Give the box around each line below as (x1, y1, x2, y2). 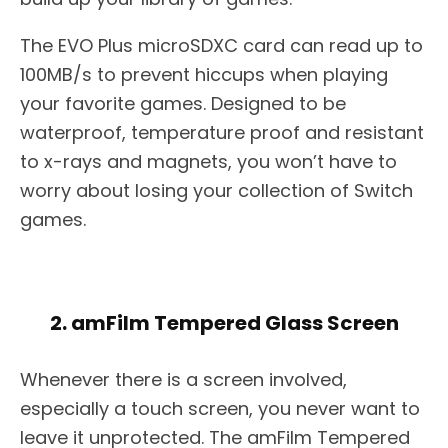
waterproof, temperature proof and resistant (20, 120, 424, 146)
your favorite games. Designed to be (20, 91, 346, 117)
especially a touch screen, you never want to (20, 396, 420, 422)
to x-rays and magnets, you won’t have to (20, 149, 397, 175)
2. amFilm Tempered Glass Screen (49, 309, 399, 338)
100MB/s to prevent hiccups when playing (20, 62, 388, 88)
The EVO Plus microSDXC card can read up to (20, 33, 423, 59)
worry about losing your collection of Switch (20, 178, 413, 204)
